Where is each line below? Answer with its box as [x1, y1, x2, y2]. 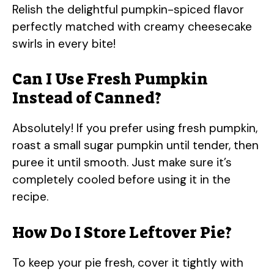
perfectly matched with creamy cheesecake [12, 18, 252, 34]
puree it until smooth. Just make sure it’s [12, 155, 232, 171]
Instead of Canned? [12, 87, 161, 109]
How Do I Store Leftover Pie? [12, 221, 232, 243]
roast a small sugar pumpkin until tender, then [12, 138, 259, 154]
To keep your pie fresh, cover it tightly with [12, 254, 243, 270]
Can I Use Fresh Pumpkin [12, 68, 208, 90]
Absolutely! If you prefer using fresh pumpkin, [12, 120, 257, 136]
